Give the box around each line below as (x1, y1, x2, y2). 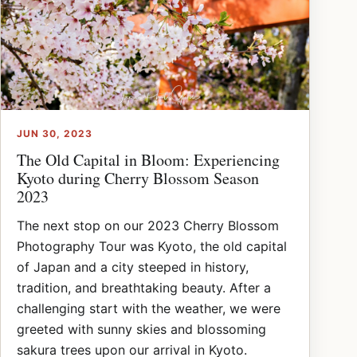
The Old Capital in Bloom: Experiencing (17, 148, 280, 171)
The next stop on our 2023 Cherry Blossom (17, 217, 279, 233)
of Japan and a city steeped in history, (17, 258, 249, 275)
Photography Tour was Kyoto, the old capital (17, 237, 287, 254)
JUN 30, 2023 (17, 127, 92, 139)
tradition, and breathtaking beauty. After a (17, 279, 271, 296)
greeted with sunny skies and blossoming (17, 320, 266, 337)
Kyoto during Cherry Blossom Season (17, 167, 259, 189)
